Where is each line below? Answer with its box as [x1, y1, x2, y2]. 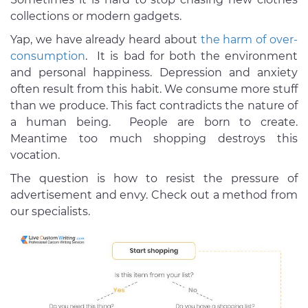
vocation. [10, 148, 63, 162]
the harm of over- [200, 32, 298, 46]
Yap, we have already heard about [10, 32, 201, 46]
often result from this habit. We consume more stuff [10, 82, 298, 96]
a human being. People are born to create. [10, 115, 298, 129]
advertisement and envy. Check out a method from [10, 188, 298, 201]
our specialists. [10, 204, 90, 218]
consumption [10, 49, 85, 63]
